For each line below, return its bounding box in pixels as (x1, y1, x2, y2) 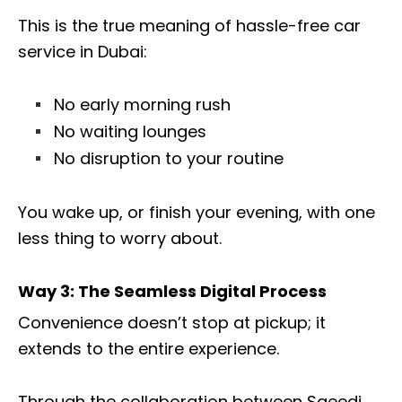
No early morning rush (54, 92, 231, 116)
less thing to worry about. (18, 226, 222, 249)
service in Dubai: (18, 39, 147, 63)
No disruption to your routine (54, 146, 284, 170)
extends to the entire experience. (18, 336, 279, 360)
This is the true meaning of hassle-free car (18, 13, 361, 37)
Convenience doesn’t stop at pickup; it (18, 310, 326, 334)
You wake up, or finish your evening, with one (18, 200, 375, 223)
